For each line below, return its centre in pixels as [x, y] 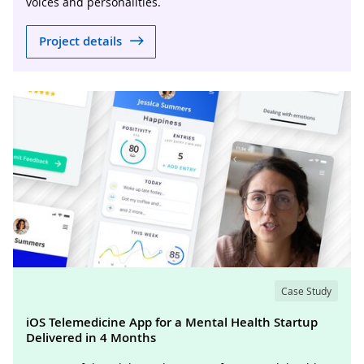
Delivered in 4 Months [91, 337]
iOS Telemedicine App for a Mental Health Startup [172, 322]
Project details [80, 41]
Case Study [306, 290]
